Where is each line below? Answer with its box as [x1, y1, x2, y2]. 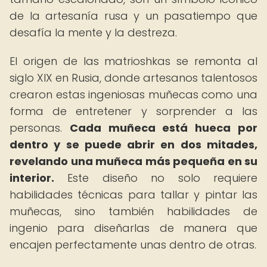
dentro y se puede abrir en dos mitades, [10, 137, 257, 152]
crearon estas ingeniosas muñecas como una [10, 87, 257, 102]
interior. [10, 170, 54, 185]
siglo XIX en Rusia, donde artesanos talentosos [10, 70, 257, 85]
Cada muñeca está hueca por [69, 120, 258, 135]
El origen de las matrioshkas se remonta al [10, 54, 257, 69]
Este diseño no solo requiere [54, 170, 257, 185]
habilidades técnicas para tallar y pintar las [10, 187, 257, 202]
